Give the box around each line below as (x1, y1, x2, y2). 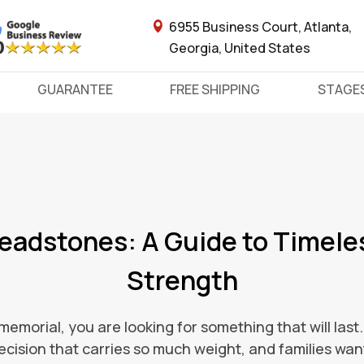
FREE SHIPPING (170, 80, 260, 98)
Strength (126, 262, 238, 298)
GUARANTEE (37, 80, 113, 98)
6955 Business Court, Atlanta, (169, 18, 352, 36)
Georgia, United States (169, 39, 310, 57)
